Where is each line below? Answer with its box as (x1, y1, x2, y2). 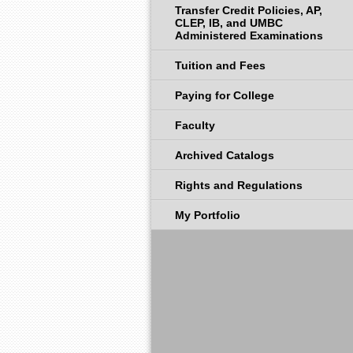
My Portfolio (175, 209, 240, 221)
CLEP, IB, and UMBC (175, 17, 283, 29)
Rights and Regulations (175, 179, 303, 191)
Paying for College (175, 89, 274, 102)
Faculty (175, 119, 215, 132)
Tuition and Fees (175, 59, 266, 72)
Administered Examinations (175, 29, 323, 42)
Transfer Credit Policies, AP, (175, 4, 322, 17)
